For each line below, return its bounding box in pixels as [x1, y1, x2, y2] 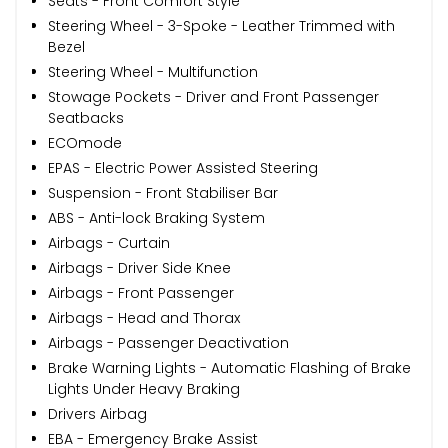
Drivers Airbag [48, 403, 147, 424]
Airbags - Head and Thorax [48, 307, 240, 328]
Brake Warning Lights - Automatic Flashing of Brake [48, 357, 411, 378]
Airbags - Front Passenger [48, 282, 234, 303]
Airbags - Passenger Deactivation [48, 332, 289, 353]
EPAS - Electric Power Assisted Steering [48, 157, 318, 178]
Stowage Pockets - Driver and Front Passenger [48, 86, 379, 107]
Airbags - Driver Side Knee [48, 257, 231, 278]
